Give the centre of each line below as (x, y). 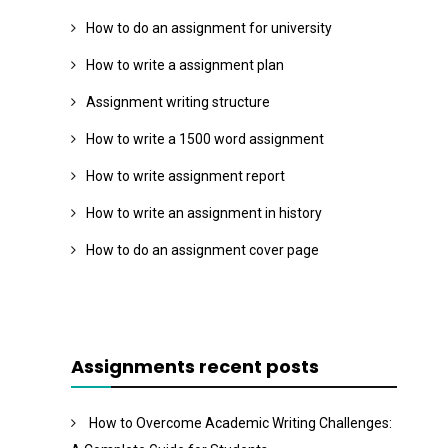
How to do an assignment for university (209, 28)
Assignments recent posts (195, 367)
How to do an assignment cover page (202, 250)
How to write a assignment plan (185, 65)
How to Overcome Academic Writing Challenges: (240, 423)
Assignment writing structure (178, 102)
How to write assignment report (185, 176)
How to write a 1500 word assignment (205, 139)
